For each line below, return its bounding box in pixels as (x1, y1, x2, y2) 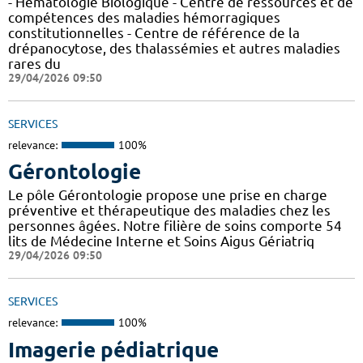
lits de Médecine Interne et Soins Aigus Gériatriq (8, 233, 314, 250)
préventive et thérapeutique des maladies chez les (8, 203, 331, 219)
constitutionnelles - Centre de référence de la (8, 24, 300, 41)
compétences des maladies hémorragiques (8, 9, 280, 25)
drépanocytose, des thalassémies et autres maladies (8, 40, 340, 56)
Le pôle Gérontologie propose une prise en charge (8, 187, 327, 203)
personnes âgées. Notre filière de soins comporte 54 (8, 218, 342, 234)
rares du (8, 55, 61, 71)
